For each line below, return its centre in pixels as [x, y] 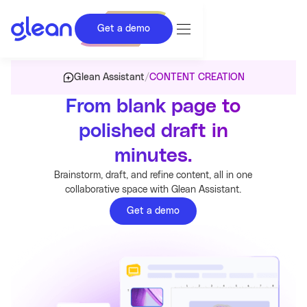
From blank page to [153, 107]
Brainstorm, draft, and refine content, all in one [153, 175]
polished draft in [153, 132]
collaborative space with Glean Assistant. [153, 190]
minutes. [153, 156]
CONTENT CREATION [197, 77]
